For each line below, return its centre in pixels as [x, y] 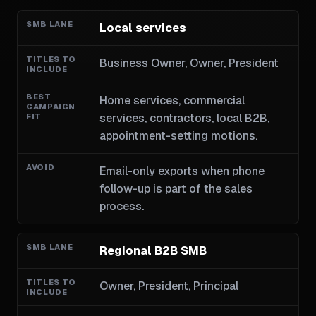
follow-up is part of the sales [176, 189]
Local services [142, 28]
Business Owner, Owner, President [189, 63]
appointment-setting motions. [178, 136]
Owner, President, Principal [169, 286]
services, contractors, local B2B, [184, 118]
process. [121, 206]
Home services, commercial [172, 101]
